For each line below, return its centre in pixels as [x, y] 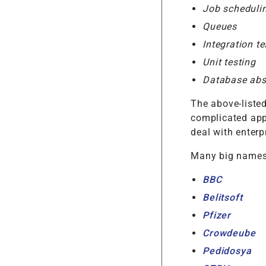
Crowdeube [229, 233]
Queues [220, 27]
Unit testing [229, 62]
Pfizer [217, 216]
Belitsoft [223, 198]
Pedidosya [227, 251]
